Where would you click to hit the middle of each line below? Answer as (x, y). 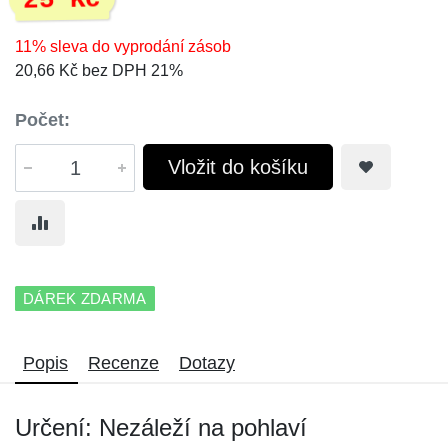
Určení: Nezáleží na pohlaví (161, 427)
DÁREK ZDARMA (85, 298)
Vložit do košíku (238, 167)
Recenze (123, 363)
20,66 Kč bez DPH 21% (99, 70)
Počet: (42, 120)
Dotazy (207, 363)
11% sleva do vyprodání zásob (123, 46)
